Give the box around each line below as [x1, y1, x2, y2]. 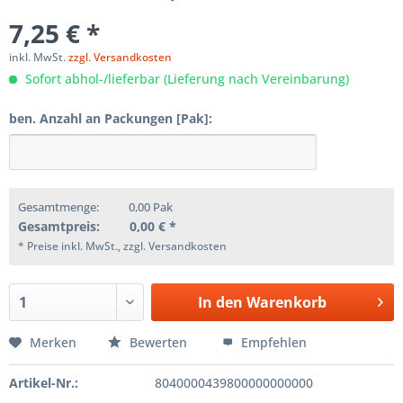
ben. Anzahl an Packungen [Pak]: [9, 110, 212, 127]
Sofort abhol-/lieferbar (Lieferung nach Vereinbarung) [22, 70, 349, 87]
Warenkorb [246, 292, 327, 312]
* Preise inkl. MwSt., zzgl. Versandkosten [18, 238, 227, 254]
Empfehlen [237, 334, 307, 351]
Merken [30, 334, 76, 351]
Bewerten [126, 334, 191, 351]
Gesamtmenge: [18, 199, 99, 215]
